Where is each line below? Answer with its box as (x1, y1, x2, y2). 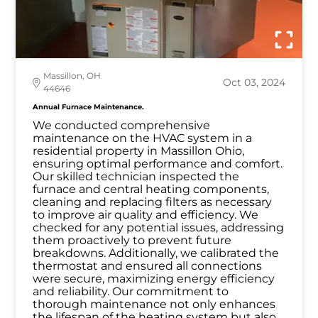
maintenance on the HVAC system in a (33, 131, 253, 146)
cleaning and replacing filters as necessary (33, 195, 273, 209)
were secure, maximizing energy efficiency (33, 272, 275, 286)
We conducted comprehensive (33, 119, 211, 133)
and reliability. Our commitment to (33, 285, 229, 299)
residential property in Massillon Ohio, (33, 144, 245, 158)
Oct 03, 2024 (222, 76, 285, 89)
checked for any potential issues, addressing (33, 221, 285, 235)
